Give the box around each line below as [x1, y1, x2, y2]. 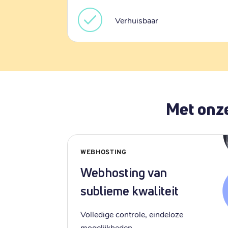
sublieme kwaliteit [80, 183, 179, 198]
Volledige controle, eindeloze [80, 209, 183, 219]
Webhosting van [80, 165, 167, 180]
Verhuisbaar [115, 14, 158, 25]
